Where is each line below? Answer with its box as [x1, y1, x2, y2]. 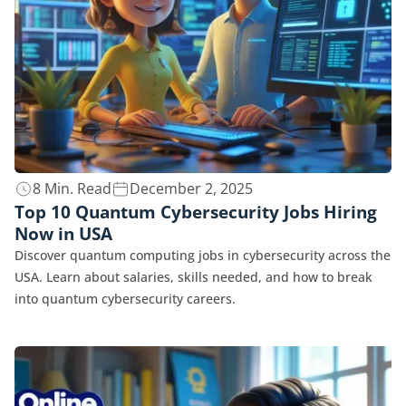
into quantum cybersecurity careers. [14, 289, 236, 307]
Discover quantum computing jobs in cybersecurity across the [14, 246, 391, 264]
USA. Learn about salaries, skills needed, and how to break [14, 267, 372, 285]
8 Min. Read [33, 178, 111, 198]
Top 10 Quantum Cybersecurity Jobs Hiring [14, 198, 377, 224]
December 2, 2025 [130, 178, 253, 198]
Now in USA [14, 220, 112, 246]
